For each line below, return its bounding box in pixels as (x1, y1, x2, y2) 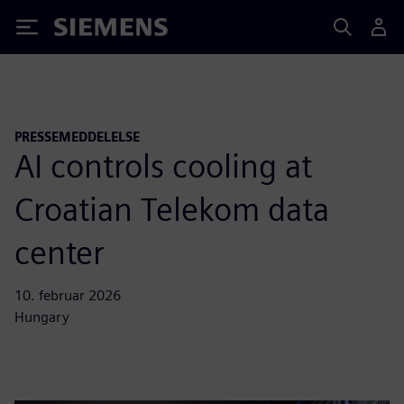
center (14, 232, 105, 272)
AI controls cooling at (14, 145, 312, 186)
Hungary (14, 308, 69, 326)
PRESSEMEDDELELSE (14, 129, 140, 144)
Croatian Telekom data (14, 188, 329, 229)
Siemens (54, 21, 114, 40)
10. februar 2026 (14, 286, 121, 304)
